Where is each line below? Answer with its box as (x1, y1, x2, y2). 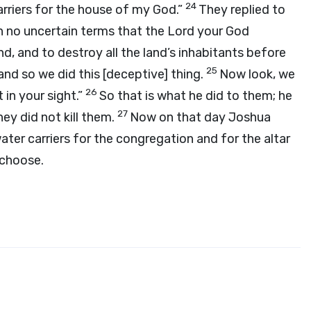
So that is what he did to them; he (99, 88, 292, 103)
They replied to (199, 2, 285, 17)
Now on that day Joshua (130, 110, 271, 125)
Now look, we (219, 67, 295, 82)
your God (194, 24, 249, 39)
